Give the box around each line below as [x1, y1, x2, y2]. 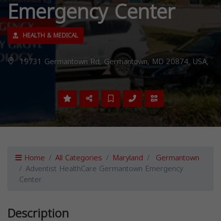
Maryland [112, 151, 143, 165]
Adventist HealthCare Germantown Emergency [26, 162, 183, 176]
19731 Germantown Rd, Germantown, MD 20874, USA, [17, 55, 209, 69]
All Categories [55, 151, 102, 165]
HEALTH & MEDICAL [21, 30, 78, 41]
